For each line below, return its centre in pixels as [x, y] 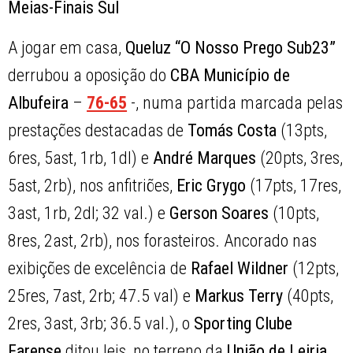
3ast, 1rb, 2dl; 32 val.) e [89, 214]
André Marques [205, 158]
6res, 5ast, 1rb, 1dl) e [81, 158]
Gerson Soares [219, 214]
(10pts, [294, 214]
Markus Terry [239, 296]
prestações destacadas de [98, 131]
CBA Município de [230, 76]
